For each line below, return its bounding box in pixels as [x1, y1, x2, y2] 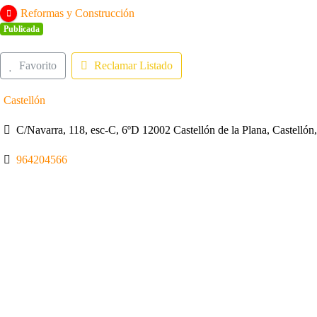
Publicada [3, 23, 40, 34]
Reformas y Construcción [20, 6, 134, 19]
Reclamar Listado [93, 59, 173, 71]
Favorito [18, 59, 57, 71]
